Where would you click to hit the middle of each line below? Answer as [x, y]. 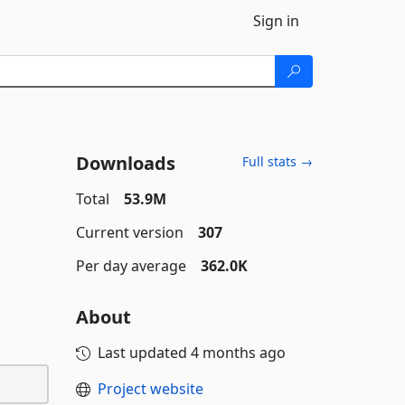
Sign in [276, 21]
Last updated [144, 353]
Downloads [125, 163]
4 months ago [238, 353]
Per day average [131, 266]
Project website [150, 389]
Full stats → [278, 161]
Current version [129, 232]
